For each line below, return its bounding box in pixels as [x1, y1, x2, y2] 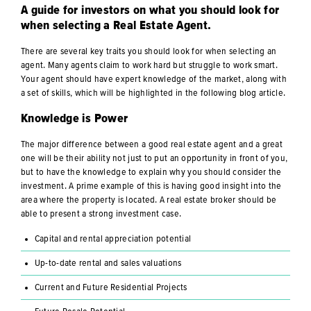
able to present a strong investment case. [20, 208, 182, 219]
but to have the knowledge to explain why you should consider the [20, 167, 282, 177]
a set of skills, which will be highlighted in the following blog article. [20, 87, 286, 98]
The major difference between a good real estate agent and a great [20, 139, 283, 149]
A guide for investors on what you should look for [20, 3, 280, 17]
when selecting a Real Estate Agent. [20, 19, 212, 32]
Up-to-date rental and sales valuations [34, 258, 182, 268]
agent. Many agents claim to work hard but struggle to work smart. [20, 60, 278, 70]
